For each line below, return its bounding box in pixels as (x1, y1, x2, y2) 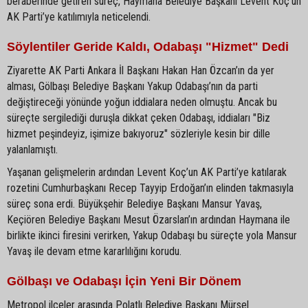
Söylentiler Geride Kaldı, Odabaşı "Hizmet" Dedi (7, 39, 289, 54)
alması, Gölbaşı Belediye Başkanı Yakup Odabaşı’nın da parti (7, 79, 258, 93)
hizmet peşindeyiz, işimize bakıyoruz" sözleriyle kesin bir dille (7, 126, 270, 140)
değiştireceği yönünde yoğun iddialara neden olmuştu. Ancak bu (7, 95, 277, 109)
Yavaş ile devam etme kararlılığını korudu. (7, 244, 181, 258)
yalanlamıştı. (7, 142, 58, 156)
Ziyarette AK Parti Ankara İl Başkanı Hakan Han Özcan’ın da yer (7, 63, 274, 77)
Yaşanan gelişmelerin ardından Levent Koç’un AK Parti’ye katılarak (7, 165, 287, 179)
